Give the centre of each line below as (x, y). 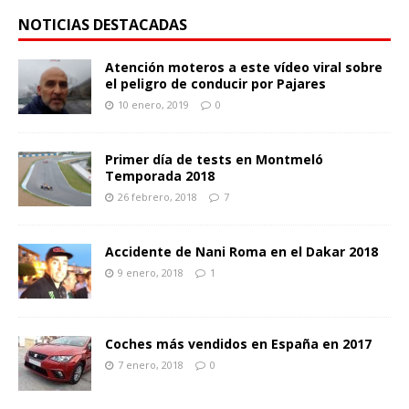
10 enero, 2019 (153, 105)
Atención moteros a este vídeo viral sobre (244, 68)
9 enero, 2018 (151, 273)
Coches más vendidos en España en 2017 (238, 344)
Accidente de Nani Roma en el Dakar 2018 (241, 252)
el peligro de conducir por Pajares (215, 84)
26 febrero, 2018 (157, 197)
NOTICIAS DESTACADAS (103, 25)
